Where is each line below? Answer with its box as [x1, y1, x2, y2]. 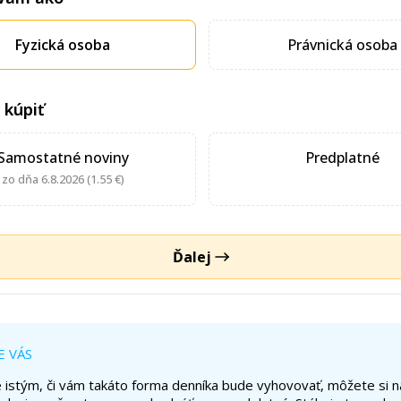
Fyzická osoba [15, 35, 110, 55]
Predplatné [304, 147, 380, 167]
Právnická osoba [286, 35, 397, 55]
